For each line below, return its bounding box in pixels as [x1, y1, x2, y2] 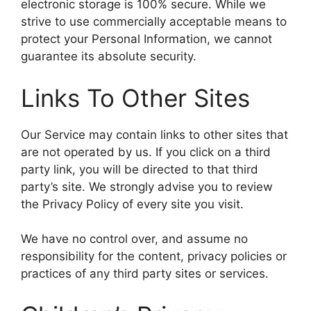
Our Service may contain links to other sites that [21, 127, 288, 142]
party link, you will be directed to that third [21, 162, 258, 176]
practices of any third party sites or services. [21, 267, 269, 281]
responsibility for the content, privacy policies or [21, 249, 287, 264]
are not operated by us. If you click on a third [21, 144, 271, 159]
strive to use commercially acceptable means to [21, 15, 287, 29]
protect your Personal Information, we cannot [21, 32, 272, 47]
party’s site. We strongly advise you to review [21, 179, 273, 194]
